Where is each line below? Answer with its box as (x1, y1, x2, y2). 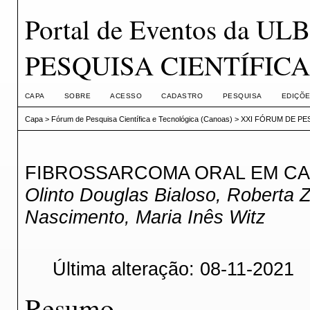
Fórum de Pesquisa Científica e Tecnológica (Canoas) (51, 115, 232, 124)
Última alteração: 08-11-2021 (52, 258, 294, 280)
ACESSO (110, 92, 143, 100)
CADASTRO (161, 92, 203, 100)
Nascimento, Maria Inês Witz (24, 206, 266, 228)
